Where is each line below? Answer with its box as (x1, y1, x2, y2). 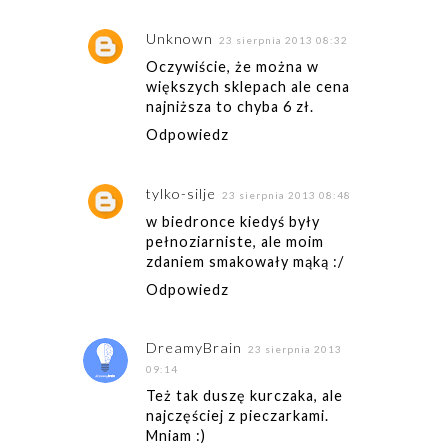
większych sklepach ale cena (145, 78, 350, 96)
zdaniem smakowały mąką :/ (145, 252, 344, 270)
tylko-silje (145, 184, 216, 202)
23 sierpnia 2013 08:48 (221, 188, 351, 201)
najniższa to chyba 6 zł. (145, 98, 314, 116)
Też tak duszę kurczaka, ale (145, 387, 343, 405)
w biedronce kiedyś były (145, 212, 320, 230)
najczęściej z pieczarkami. (145, 407, 329, 425)
